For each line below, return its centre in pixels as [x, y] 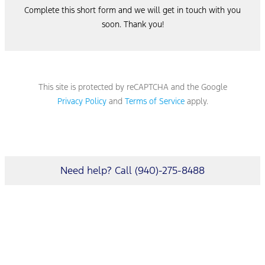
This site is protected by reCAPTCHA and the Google [132, 87]
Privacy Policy [82, 101]
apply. [196, 101]
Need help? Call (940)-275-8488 [132, 170]
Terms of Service [154, 101]
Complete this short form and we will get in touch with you [132, 10]
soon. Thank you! [132, 24]
